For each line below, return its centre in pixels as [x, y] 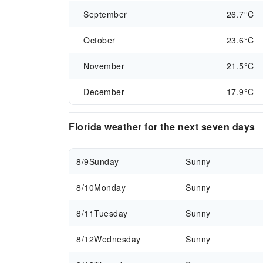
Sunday [104, 161]
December [104, 92]
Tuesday [111, 213]
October [100, 40]
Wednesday [117, 239]
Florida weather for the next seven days [162, 127]
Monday [110, 187]
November [104, 66]
